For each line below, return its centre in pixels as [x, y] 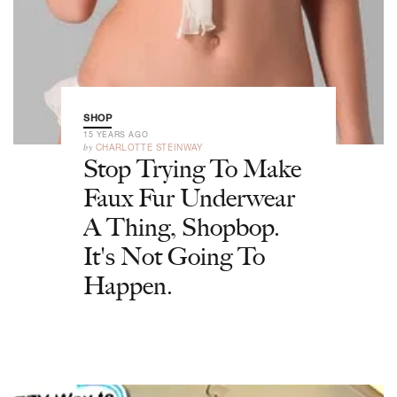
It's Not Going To [174, 256]
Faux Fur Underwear [189, 198]
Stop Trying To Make [192, 168]
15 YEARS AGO [116, 134]
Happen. [128, 285]
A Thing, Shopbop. [182, 227]
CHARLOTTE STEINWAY [149, 147]
